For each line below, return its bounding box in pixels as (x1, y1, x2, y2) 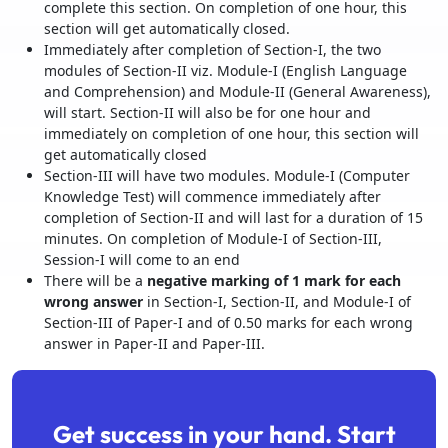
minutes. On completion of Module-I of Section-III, (44, 229, 382, 248)
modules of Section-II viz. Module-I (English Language (44, 61, 407, 80)
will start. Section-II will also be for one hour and (44, 103, 371, 122)
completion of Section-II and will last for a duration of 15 (44, 208, 423, 227)
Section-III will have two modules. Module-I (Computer (44, 166, 410, 185)
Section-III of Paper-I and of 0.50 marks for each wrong (44, 313, 413, 332)
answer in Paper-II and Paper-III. (44, 334, 265, 353)
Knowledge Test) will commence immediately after (44, 187, 381, 206)
